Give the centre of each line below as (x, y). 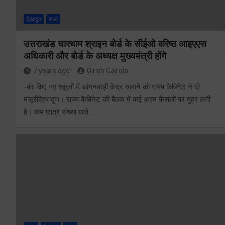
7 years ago (51, 71)
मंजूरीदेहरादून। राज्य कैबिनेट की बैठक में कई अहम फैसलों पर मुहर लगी (117, 99)
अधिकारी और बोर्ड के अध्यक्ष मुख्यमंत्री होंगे (95, 56)
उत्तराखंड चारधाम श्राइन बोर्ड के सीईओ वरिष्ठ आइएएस (115, 44)
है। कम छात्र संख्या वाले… (58, 112)
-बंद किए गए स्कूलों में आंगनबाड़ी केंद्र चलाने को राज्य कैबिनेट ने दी (112, 87)
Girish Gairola (107, 71)
